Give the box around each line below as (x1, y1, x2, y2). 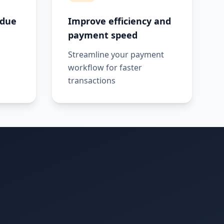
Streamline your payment (68, 49, 164, 60)
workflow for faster (68, 62, 142, 73)
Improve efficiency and (68, 15, 171, 27)
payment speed (68, 29, 137, 41)
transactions (68, 75, 115, 86)
